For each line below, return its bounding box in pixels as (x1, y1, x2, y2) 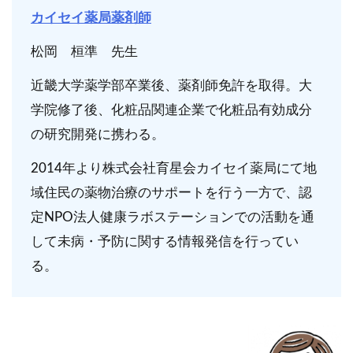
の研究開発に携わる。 (31, 127, 165, 141)
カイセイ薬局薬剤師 (31, 9, 151, 25)
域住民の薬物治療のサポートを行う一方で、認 (31, 185, 312, 199)
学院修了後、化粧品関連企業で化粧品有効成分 (31, 102, 312, 117)
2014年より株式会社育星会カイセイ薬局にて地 (31, 161, 317, 175)
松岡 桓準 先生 (31, 44, 138, 58)
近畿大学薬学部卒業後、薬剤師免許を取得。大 (31, 78, 312, 92)
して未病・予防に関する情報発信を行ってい (31, 234, 299, 248)
